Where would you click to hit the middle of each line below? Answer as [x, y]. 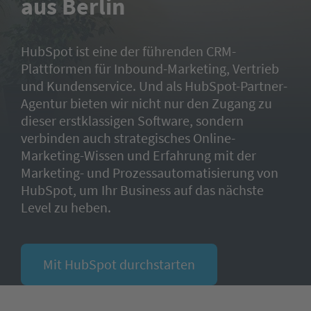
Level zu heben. [66, 207]
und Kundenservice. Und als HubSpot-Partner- [154, 86]
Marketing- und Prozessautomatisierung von [150, 173]
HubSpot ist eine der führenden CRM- [128, 51]
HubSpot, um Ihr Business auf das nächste [142, 190]
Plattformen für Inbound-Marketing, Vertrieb [150, 68]
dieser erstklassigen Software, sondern [132, 120]
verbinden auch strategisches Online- [128, 138]
